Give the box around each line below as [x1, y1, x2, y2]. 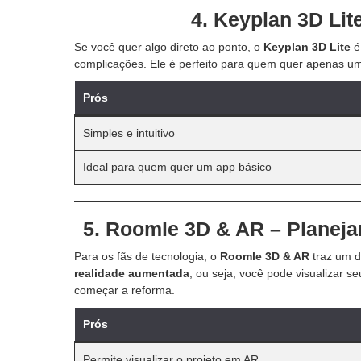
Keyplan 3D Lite [263, 39, 351, 53]
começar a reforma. [74, 283, 175, 297]
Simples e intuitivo [83, 126, 175, 139]
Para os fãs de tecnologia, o [74, 249, 220, 263]
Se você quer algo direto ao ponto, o [74, 39, 263, 53]
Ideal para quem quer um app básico [83, 160, 272, 173]
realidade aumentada [74, 266, 189, 280]
